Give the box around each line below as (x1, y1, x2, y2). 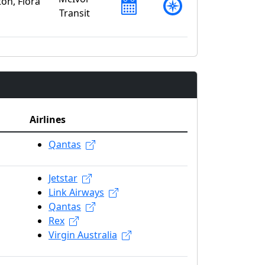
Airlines (30, 112, 66, 126)
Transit (59, 6, 90, 20)
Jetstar (49, 171, 77, 185)
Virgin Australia (49, 228, 117, 241)
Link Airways (49, 185, 104, 199)
